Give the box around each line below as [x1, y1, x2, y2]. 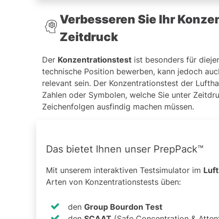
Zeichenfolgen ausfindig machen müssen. [42, 102, 194, 112]
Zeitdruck [60, 30, 118, 44]
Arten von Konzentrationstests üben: [46, 177, 181, 187]
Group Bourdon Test [84, 201, 162, 212]
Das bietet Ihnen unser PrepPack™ [46, 143, 203, 155]
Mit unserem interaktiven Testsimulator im [46, 165, 203, 175]
